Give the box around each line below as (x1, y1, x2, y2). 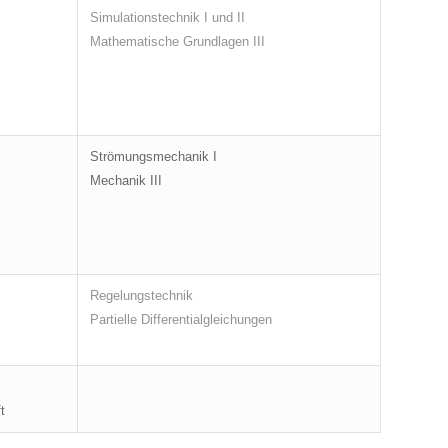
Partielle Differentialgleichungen (90, 312, 272, 328)
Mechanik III (90, 173, 162, 189)
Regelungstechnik (90, 288, 193, 304)
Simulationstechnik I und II (90, 10, 245, 26)
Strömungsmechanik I (90, 149, 217, 165)
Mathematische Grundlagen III (90, 34, 265, 50)
